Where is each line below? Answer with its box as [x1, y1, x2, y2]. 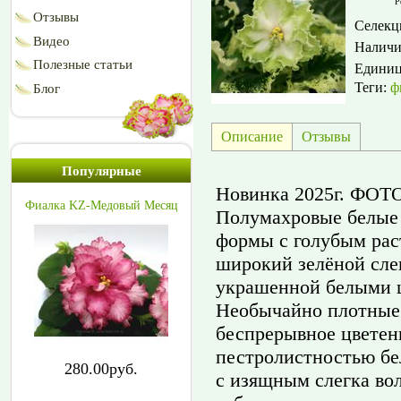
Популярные [61, 164, 141, 178]
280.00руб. [64, 360, 138, 378]
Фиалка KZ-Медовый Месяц [24, 199, 178, 212]
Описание [221, 128, 283, 144]
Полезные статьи [33, 57, 132, 73]
